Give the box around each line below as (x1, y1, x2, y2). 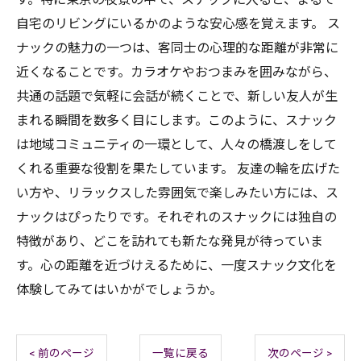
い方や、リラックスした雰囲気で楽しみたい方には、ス (16, 185, 338, 201)
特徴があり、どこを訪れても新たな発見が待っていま (16, 234, 323, 249)
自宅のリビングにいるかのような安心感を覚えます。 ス (16, 16, 340, 31)
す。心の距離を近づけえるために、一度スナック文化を (16, 258, 337, 273)
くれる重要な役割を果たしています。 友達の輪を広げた (16, 161, 340, 176)
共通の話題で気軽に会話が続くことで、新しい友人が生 (16, 89, 338, 104)
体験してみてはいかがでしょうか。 (16, 282, 222, 297)
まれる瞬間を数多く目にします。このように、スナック (16, 113, 337, 128)
